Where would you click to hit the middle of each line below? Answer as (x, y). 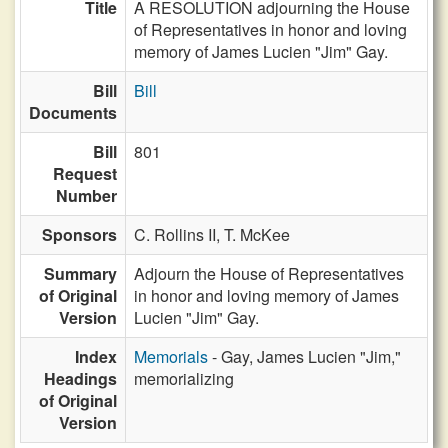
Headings (80, 378)
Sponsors (79, 234)
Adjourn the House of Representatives (269, 273)
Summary (80, 273)
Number (86, 195)
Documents (73, 112)
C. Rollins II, (179, 234)
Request (85, 173)
